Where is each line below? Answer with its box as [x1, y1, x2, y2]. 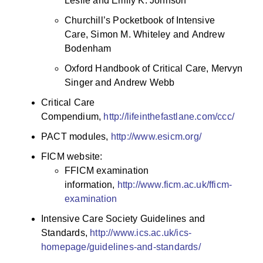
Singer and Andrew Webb [65, 77, 175, 88]
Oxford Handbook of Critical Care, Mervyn [65, 63, 242, 74]
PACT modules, [41, 131, 111, 142]
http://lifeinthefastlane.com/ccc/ [103, 112, 235, 122]
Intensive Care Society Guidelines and [41, 214, 205, 224]
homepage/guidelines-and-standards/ [41, 242, 201, 252]
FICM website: [41, 151, 103, 162]
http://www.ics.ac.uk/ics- [90, 228, 192, 238]
